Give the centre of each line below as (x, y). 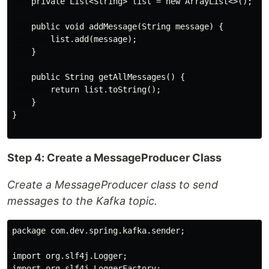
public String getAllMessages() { (98, 77)
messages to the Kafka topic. (82, 201)
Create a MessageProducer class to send (113, 184)
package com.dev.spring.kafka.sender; (98, 230)
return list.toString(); (86, 89)
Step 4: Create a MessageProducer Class (114, 157)
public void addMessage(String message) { (118, 26)
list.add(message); (74, 39)
